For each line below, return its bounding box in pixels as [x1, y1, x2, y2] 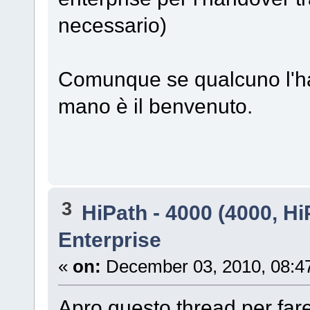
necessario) [57, 12, 167, 37]
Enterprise [57, 228, 161, 252]
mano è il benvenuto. [57, 93, 253, 118]
